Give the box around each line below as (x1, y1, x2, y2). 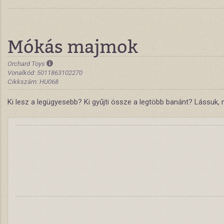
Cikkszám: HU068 (7, 77, 58, 85)
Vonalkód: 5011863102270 (7, 68, 82, 76)
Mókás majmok (7, 33, 138, 58)
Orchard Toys (7, 59, 46, 67)
